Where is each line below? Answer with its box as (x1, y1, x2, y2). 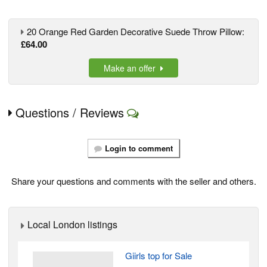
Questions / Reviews (15, 104, 124, 122)
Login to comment (105, 142, 173, 154)
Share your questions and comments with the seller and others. (11, 175, 256, 188)
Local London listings (27, 218, 117, 232)
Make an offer (104, 62, 160, 74)
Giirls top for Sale (125, 249, 192, 262)
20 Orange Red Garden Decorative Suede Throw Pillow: (27, 25, 244, 38)
